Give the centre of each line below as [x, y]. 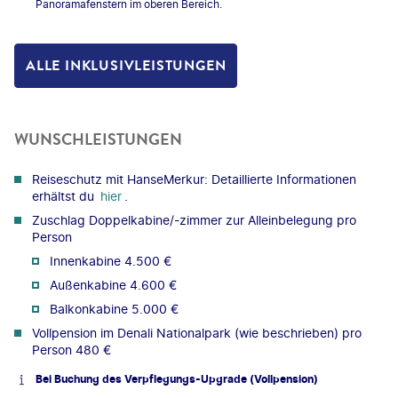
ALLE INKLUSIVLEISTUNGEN [126, 66]
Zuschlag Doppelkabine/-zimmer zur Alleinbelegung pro [194, 219]
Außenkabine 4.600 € [113, 284]
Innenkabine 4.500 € [111, 260]
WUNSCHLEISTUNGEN [98, 139]
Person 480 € [72, 349]
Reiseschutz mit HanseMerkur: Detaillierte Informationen [194, 179]
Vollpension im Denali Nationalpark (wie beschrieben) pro [197, 332]
